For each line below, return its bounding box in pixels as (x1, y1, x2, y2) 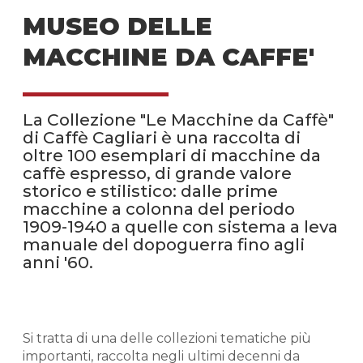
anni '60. (23, 252, 93, 273)
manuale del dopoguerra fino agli (23, 234, 305, 255)
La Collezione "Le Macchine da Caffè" (23, 109, 334, 130)
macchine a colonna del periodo (23, 199, 295, 220)
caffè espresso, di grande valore (23, 163, 292, 184)
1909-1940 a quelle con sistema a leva (23, 216, 338, 237)
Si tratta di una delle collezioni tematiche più (23, 331, 311, 347)
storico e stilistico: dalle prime (23, 181, 278, 202)
